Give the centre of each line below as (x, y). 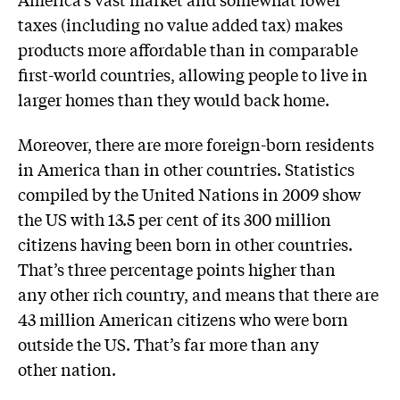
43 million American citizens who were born (183, 318)
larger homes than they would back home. (174, 99)
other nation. (67, 368)
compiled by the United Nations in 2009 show (189, 193)
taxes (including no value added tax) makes (180, 24)
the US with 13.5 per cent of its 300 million (175, 218)
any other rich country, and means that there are (198, 293)
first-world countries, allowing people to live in (193, 74)
